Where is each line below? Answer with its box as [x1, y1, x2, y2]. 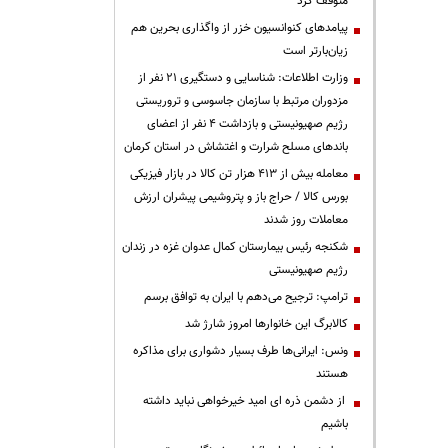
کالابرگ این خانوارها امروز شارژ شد [185, 314, 348, 333]
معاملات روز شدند [264, 210, 348, 229]
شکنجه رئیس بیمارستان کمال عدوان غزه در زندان [122, 237, 348, 256]
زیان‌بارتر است [283, 41, 348, 60]
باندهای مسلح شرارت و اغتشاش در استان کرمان [124, 137, 348, 156]
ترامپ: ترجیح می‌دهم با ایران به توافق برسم [144, 287, 348, 306]
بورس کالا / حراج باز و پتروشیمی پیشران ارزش [134, 187, 348, 206]
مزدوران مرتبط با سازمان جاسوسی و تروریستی [136, 91, 348, 110]
